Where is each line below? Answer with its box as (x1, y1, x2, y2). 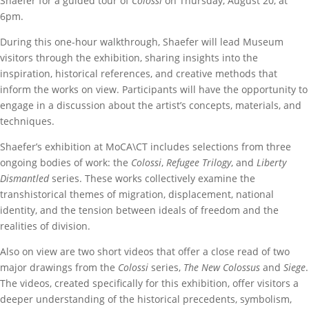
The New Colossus (183, 261, 260, 274)
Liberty (257, 156, 286, 169)
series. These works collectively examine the (49, 172, 255, 185)
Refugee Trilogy (166, 156, 231, 169)
